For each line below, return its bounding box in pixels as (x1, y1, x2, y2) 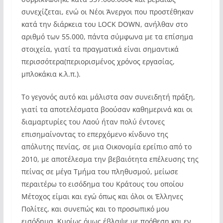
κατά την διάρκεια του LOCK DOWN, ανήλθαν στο (21, 19, 188, 29)
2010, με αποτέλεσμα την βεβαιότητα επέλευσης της (21, 154, 199, 164)
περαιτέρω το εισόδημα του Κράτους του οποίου (21, 179, 184, 189)
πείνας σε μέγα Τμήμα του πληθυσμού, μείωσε (21, 167, 178, 176)
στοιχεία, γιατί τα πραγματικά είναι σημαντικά (21, 44, 179, 54)
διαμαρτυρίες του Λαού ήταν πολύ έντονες (21, 117, 165, 126)
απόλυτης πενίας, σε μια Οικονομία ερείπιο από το (21, 142, 192, 151)
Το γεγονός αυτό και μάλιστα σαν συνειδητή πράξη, (21, 92, 195, 102)
